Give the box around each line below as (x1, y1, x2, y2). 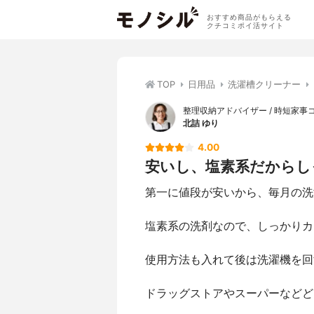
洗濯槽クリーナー (228, 79, 301, 90)
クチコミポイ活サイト (206, 21, 284, 29)
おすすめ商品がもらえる (206, 13, 292, 21)
